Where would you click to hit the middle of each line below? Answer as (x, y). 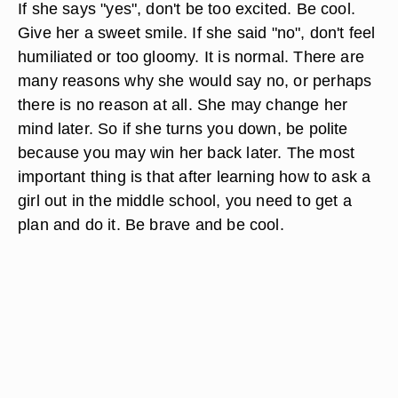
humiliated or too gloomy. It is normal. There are (191, 56)
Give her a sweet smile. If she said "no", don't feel (197, 32)
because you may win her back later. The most (187, 152)
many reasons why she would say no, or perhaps (195, 80)
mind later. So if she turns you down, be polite (183, 128)
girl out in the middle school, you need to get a (185, 200)
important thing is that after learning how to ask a (195, 176)
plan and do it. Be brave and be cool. (151, 224)
